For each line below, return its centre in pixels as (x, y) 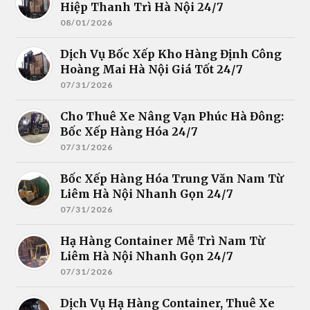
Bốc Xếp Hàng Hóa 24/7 (129, 131)
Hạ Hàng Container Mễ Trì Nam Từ (163, 240)
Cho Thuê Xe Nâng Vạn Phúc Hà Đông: (172, 116)
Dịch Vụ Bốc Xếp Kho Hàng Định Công (171, 54)
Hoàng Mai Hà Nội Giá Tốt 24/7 (152, 69)
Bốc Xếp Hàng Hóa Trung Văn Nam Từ (172, 178)
